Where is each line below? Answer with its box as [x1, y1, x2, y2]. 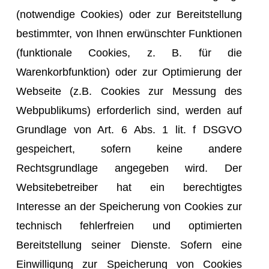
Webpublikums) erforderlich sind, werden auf [16, 104, 242, 116]
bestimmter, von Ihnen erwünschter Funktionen [16, 27, 242, 40]
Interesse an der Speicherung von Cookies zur [16, 200, 242, 213]
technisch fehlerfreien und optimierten [16, 219, 242, 232]
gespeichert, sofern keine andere [16, 142, 242, 155]
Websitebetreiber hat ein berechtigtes [16, 181, 242, 193]
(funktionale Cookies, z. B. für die [16, 46, 242, 59]
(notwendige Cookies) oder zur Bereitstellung [16, 8, 242, 20]
